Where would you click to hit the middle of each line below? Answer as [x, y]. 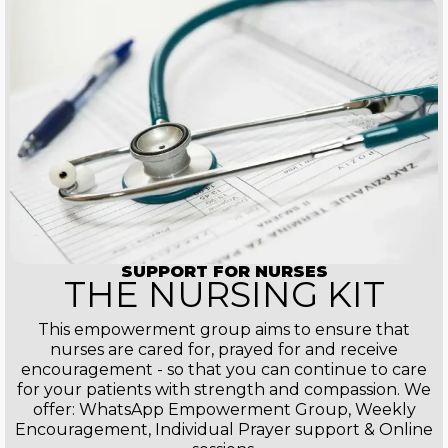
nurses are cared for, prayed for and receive [224, 349]
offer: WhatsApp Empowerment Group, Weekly [224, 409]
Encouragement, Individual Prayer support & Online [224, 429]
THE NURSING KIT [224, 294]
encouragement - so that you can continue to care [224, 369]
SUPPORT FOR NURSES [224, 271]
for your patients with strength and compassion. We [224, 389]
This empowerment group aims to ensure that [224, 329]
